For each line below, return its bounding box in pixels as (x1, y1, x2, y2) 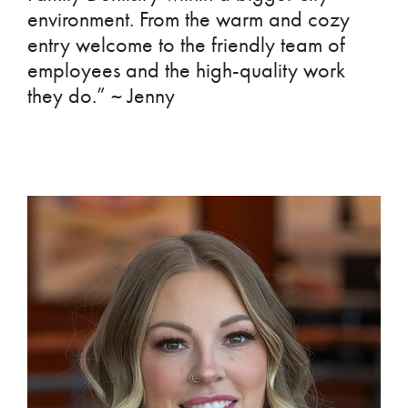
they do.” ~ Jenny (27, 82, 175, 108)
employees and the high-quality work (27, 56, 345, 83)
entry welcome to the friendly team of (27, 31, 345, 57)
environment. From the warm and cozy (27, 5, 350, 32)
